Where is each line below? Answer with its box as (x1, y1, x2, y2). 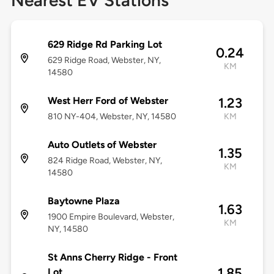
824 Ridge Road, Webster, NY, (47, 155, 162, 166)
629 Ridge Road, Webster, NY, (47, 55, 161, 66)
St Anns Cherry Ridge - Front (47, 251, 177, 264)
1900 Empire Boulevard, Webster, (47, 212, 174, 223)
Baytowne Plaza (47, 195, 120, 207)
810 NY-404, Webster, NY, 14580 (47, 111, 176, 122)
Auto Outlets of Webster (47, 139, 157, 151)
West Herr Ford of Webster (47, 95, 168, 107)
